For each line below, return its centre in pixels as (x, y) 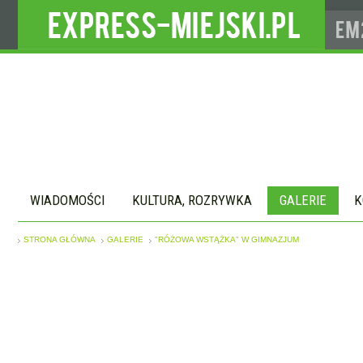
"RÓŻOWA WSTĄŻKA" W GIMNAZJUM (227, 239)
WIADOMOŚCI (67, 200)
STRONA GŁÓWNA (60, 239)
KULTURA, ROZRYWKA (192, 200)
